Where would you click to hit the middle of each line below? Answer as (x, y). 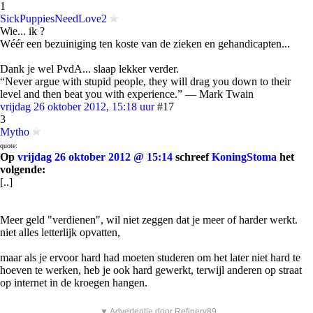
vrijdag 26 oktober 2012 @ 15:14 (95, 157)
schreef (192, 157)
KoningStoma (244, 157)
